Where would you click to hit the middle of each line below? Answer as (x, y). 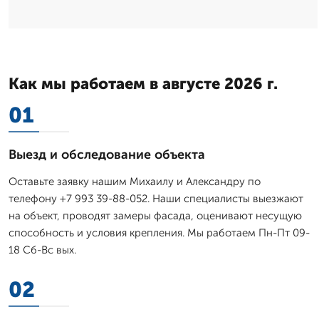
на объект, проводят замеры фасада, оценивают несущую (155, 215)
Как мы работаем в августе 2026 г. (143, 83)
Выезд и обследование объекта (107, 154)
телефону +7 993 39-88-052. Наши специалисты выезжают (156, 198)
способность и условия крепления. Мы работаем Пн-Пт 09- (159, 232)
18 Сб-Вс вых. (42, 250)
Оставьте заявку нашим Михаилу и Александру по (135, 181)
